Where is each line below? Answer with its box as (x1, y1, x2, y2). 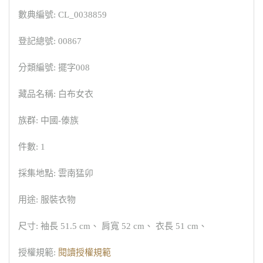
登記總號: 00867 (18, 36, 82, 46)
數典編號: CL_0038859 (18, 10, 107, 20)
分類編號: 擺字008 (18, 63, 90, 73)
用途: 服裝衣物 (18, 195, 76, 205)
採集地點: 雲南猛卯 (18, 168, 93, 178)
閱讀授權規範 (58, 248, 111, 258)
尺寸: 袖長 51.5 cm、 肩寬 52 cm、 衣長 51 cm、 (18, 221, 207, 231)
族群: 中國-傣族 (18, 116, 79, 126)
